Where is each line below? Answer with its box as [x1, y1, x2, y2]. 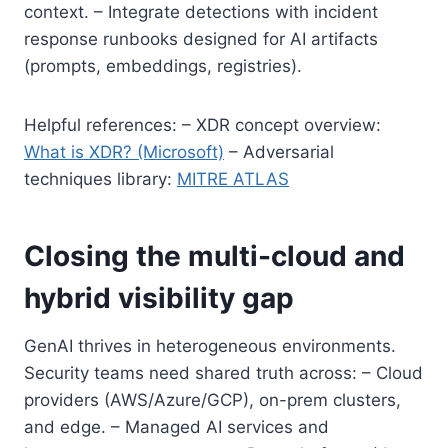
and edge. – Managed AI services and [24, 416, 329, 437]
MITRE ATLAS [177, 168, 289, 189]
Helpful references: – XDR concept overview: [24, 114, 381, 135]
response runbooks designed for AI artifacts [24, 28, 378, 49]
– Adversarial [224, 141, 334, 162]
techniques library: [24, 168, 177, 189]
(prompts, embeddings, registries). [24, 55, 302, 76]
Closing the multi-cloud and [24, 238, 405, 273]
